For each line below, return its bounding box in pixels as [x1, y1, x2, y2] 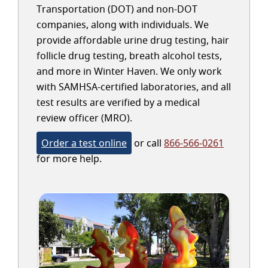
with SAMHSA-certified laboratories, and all [36, 80, 231, 93]
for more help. [36, 152, 102, 165]
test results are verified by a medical [36, 96, 200, 109]
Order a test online [41, 136, 127, 150]
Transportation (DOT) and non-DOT [36, 2, 197, 16]
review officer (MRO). [36, 111, 132, 124]
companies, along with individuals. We [36, 18, 209, 31]
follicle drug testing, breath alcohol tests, [36, 49, 222, 62]
